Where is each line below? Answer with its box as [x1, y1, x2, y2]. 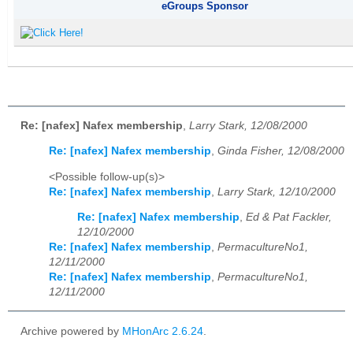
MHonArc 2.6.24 [122, 325, 203, 337]
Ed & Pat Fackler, [246, 211, 332, 224]
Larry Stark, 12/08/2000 [189, 119, 307, 132]
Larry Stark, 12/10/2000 [217, 185, 336, 198]
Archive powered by [20, 325, 122, 337]
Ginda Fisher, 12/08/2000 [217, 145, 344, 158]
